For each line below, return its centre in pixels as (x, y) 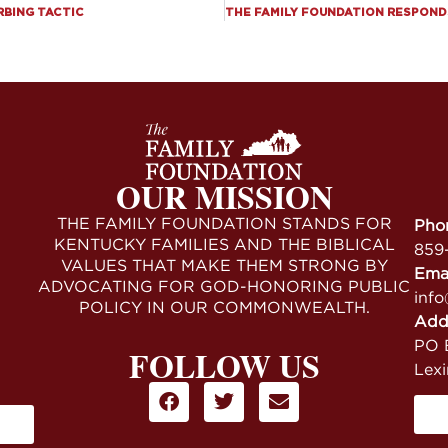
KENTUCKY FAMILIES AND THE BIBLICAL (224, 243)
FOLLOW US (224, 365)
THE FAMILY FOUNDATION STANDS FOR (224, 222)
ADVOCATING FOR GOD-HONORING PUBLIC (224, 285)
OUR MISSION (224, 196)
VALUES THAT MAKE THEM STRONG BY (224, 264)
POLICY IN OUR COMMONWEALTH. (224, 306)
